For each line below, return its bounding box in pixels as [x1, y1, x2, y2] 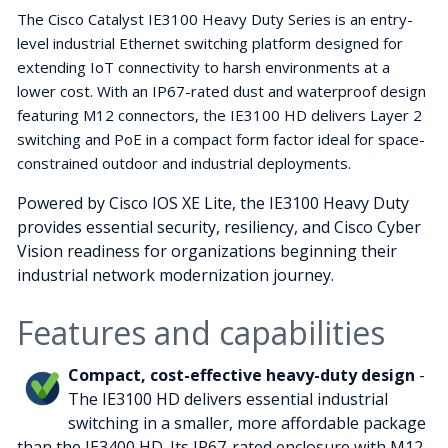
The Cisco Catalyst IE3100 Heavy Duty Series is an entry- [17, 9, 413, 30]
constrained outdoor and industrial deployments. [17, 153, 351, 174]
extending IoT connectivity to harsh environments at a [17, 57, 390, 78]
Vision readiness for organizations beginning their [17, 240, 397, 263]
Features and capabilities [17, 311, 385, 355]
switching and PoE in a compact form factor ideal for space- [17, 129, 425, 150]
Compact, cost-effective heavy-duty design [68, 364, 415, 387]
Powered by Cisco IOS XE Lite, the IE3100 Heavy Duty [17, 192, 409, 215]
